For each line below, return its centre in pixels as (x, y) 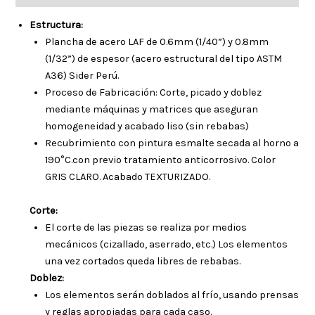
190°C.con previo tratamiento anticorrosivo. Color (161, 160)
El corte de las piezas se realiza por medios (146, 228)
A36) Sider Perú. (82, 76)
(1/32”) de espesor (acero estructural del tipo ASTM (164, 59)
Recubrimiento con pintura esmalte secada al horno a (172, 143)
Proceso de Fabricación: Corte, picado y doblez (154, 93)
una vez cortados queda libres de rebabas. (143, 262)
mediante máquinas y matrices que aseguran (152, 110)
